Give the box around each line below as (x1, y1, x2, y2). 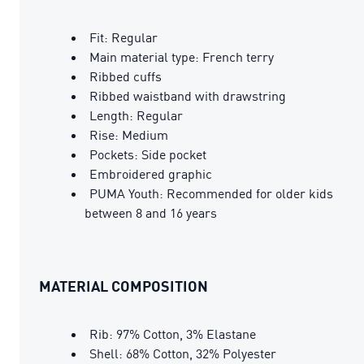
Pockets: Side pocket (89, 145, 206, 162)
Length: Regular (89, 106, 183, 123)
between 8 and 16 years (84, 204, 217, 221)
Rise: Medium (89, 126, 168, 143)
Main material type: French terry (89, 48, 274, 65)
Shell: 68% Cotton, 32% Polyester (89, 344, 276, 362)
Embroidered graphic (89, 165, 212, 182)
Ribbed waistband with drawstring (89, 87, 286, 104)
